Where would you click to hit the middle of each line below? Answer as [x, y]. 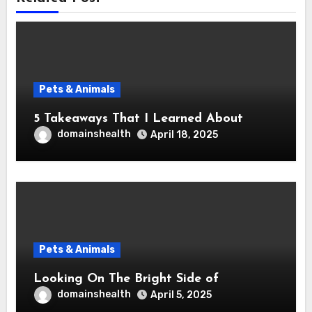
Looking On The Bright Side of [126, 279]
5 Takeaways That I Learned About [138, 118]
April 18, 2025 [184, 134]
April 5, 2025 [181, 295]
